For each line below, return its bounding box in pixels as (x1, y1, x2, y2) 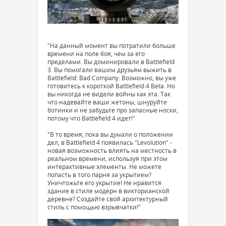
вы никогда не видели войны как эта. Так (47, 90, 171, 98)
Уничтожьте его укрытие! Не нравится (47, 179, 161, 187)
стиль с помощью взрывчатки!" (47, 203, 141, 211)
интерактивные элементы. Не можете (47, 162, 161, 171)
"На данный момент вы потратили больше (47, 41, 176, 50)
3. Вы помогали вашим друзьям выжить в (47, 66, 172, 74)
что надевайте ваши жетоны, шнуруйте (47, 98, 167, 106)
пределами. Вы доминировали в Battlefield (47, 58, 175, 66)
